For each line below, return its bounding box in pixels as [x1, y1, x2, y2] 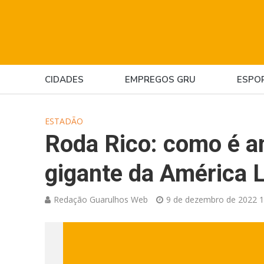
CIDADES [44, 74, 84, 85]
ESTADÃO [44, 115, 83, 127]
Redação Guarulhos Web [53, 194, 148, 205]
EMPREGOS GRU [124, 74, 196, 85]
